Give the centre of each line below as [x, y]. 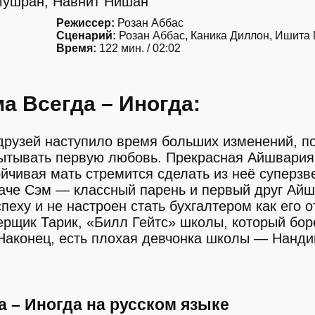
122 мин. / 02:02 [139, 48]
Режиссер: [85, 23]
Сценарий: [86, 36]
